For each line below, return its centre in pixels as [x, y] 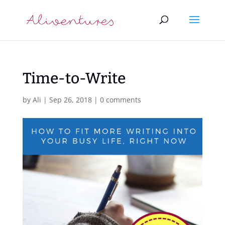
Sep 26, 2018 [70, 100]
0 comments [120, 100]
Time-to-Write [74, 78]
